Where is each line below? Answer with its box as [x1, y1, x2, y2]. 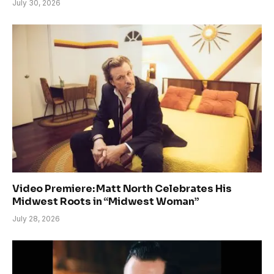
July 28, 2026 [12, 214, 60, 224]
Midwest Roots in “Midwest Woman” [12, 195, 199, 209]
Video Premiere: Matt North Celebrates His [12, 182, 232, 196]
